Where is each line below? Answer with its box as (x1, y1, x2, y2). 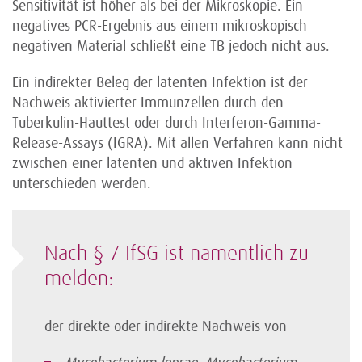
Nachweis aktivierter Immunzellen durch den (12, 95, 284, 111)
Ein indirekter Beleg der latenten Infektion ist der (12, 74, 308, 90)
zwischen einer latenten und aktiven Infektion (12, 155, 293, 171)
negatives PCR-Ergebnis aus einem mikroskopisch (12, 18, 307, 34)
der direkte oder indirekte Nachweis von (44, 318, 287, 335)
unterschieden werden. (12, 175, 151, 192)
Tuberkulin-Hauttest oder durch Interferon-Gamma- (12, 115, 321, 131)
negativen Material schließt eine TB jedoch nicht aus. (12, 38, 330, 54)
